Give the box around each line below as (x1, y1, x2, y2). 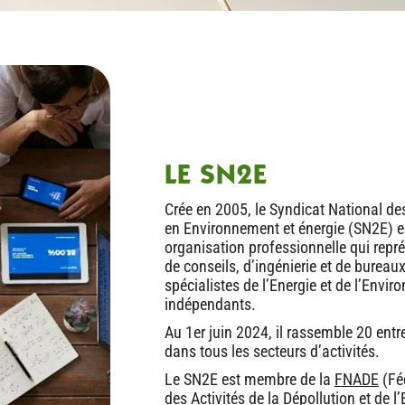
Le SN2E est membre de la (165, 369, 334, 389)
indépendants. (165, 294, 256, 314)
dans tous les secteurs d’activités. (165, 341, 380, 361)
